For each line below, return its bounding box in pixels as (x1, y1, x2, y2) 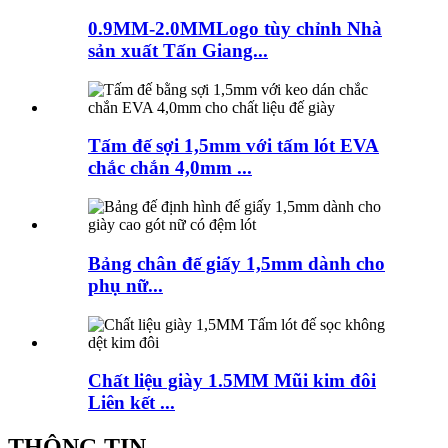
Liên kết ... (88, 392, 175, 414)
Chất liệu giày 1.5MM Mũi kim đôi (88, 370, 376, 392)
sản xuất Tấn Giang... (88, 39, 268, 61)
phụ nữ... (88, 274, 163, 296)
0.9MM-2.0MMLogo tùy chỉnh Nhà (88, 17, 382, 39)
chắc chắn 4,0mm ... (88, 157, 252, 179)
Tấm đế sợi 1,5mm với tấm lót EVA (88, 135, 379, 157)
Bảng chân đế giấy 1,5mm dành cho (88, 252, 385, 274)
